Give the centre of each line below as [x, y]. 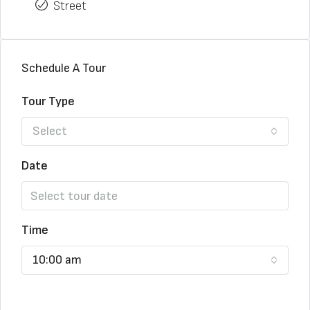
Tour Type [48, 101]
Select [50, 131]
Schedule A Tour [64, 68]
